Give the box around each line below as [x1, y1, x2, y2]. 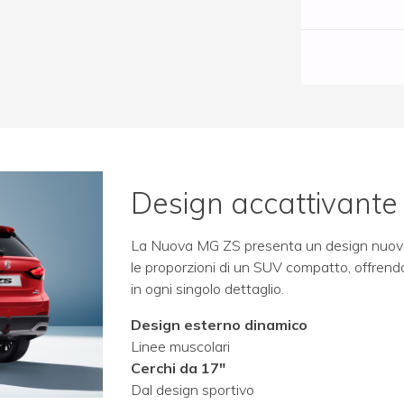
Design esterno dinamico [131, 316, 308, 335]
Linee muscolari [131, 337, 230, 356]
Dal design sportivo [131, 381, 254, 399]
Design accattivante [131, 185, 398, 222]
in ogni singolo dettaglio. [131, 280, 284, 298]
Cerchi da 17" [131, 359, 225, 378]
